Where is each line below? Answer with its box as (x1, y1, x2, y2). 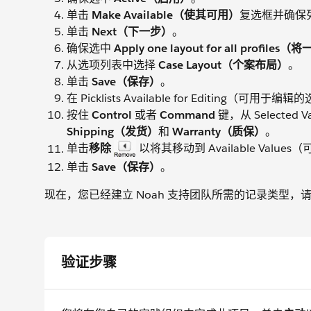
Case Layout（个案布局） (158, 58, 288, 73)
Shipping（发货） (67, 124, 158, 140)
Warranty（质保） (172, 124, 265, 140)
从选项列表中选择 (67, 58, 158, 73)
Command (160, 108, 215, 123)
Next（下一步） (92, 24, 172, 40)
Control (92, 108, 135, 123)
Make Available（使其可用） (92, 8, 239, 23)
